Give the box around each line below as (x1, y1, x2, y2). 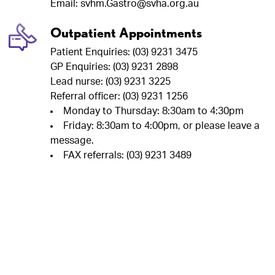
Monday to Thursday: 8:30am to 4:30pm (63, 106, 244, 116)
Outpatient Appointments (50, 24, 202, 41)
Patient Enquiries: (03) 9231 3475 (50, 47, 198, 57)
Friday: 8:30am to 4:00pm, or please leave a (63, 120, 260, 131)
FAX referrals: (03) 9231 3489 (63, 150, 192, 160)
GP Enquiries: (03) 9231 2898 (50, 61, 178, 72)
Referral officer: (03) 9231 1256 (50, 91, 188, 101)
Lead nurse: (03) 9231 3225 (50, 76, 171, 87)
